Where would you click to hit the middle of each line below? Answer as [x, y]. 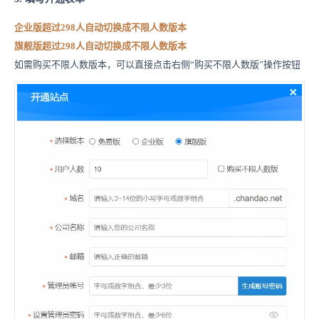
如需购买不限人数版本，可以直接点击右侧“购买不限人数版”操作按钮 [157, 65]
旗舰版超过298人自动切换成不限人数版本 [100, 46]
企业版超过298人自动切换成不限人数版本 [100, 28]
